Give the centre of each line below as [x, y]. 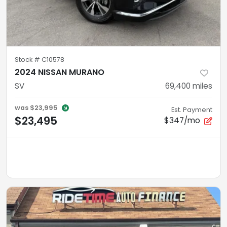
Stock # [28, 60]
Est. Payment [192, 110]
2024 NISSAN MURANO [60, 72]
